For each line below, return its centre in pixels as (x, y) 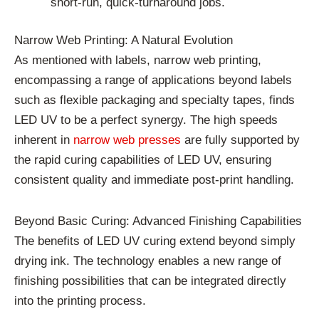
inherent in (44, 140)
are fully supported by (240, 140)
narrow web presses (127, 140)
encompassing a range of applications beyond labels (153, 80)
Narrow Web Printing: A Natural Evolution (124, 41)
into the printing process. (80, 300)
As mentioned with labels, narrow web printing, (138, 61)
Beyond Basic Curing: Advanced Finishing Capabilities (158, 221)
